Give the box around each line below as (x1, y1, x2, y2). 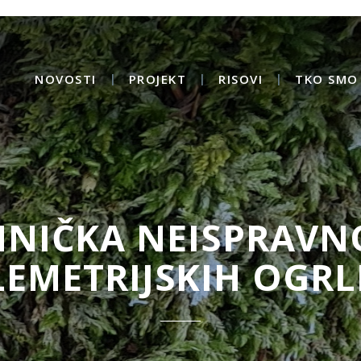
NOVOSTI (35, 71, 97, 88)
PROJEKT (128, 71, 186, 88)
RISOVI (218, 71, 263, 88)
